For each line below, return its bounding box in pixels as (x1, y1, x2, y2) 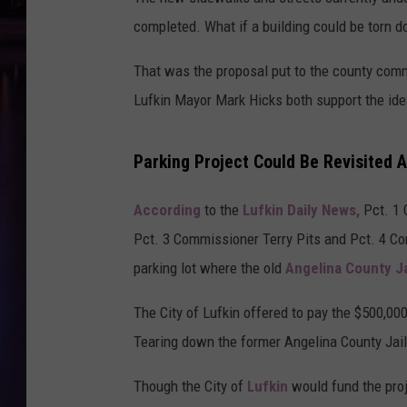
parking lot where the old (134, 258, 285, 277)
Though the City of (134, 376, 247, 395)
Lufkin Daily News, (239, 200, 363, 219)
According (134, 200, 204, 219)
